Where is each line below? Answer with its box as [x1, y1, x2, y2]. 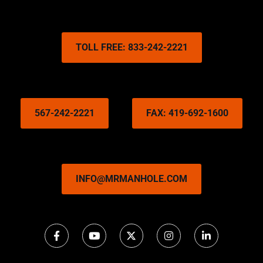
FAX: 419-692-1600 [146, 107, 228, 119]
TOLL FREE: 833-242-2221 [75, 41, 188, 53]
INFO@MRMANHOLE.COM [76, 173, 187, 184]
